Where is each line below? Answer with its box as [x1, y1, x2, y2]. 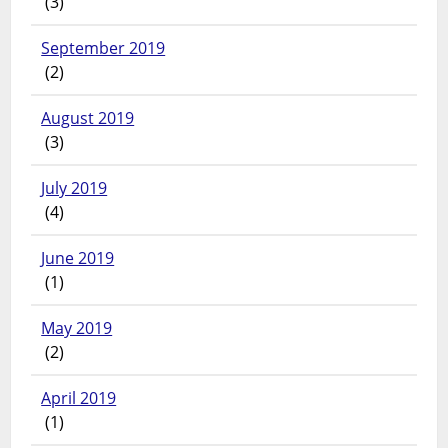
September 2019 [41, 37, 166, 60]
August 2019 [41, 107, 135, 130]
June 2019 [41, 247, 115, 270]
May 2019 [41, 317, 113, 340]
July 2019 [41, 177, 108, 200]
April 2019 [41, 387, 117, 410]
